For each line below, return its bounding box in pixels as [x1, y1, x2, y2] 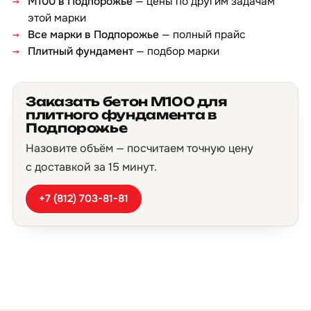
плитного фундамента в [26, 107, 217, 122]
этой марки [28, 11, 86, 25]
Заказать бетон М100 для [26, 94, 227, 109]
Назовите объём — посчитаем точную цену [26, 141, 253, 155]
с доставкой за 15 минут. [26, 160, 157, 174]
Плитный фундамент [28, 44, 133, 58]
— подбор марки [133, 44, 219, 58]
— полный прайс [159, 28, 246, 42]
